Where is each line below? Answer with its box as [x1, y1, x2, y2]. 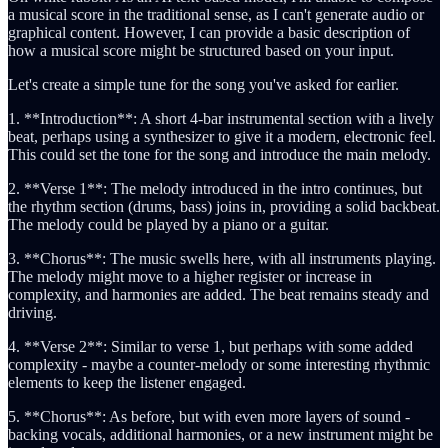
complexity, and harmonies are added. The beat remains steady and [8, 285, 429, 303]
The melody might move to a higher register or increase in [8, 267, 372, 285]
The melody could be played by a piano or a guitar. [8, 215, 329, 233]
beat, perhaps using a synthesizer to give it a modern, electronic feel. [8, 127, 436, 145]
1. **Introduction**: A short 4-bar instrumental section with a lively [8, 109, 434, 127]
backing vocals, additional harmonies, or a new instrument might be [8, 425, 433, 443]
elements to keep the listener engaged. [8, 373, 246, 391]
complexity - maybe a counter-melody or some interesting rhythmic [8, 355, 430, 373]
